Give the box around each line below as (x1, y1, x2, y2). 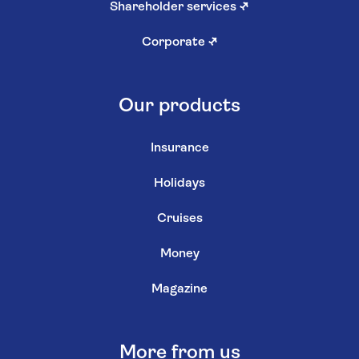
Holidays (154, 177, 205, 191)
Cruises (156, 212, 203, 226)
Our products (119, 97, 240, 117)
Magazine (151, 283, 208, 296)
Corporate (141, 36, 208, 50)
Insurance (150, 142, 209, 155)
